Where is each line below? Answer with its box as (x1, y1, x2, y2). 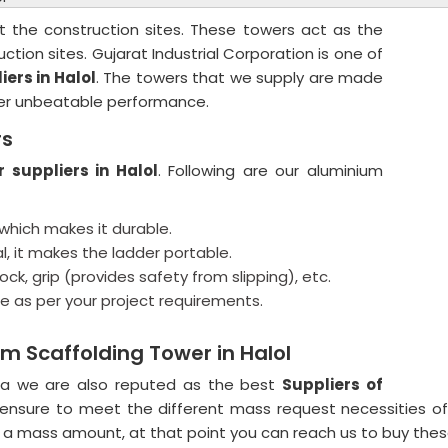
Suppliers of (282, 374, 384, 395)
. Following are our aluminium (157, 160, 384, 181)
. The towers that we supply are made (95, 67, 383, 88)
